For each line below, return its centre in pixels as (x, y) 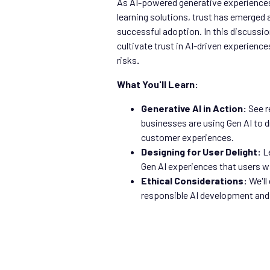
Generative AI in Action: (194, 108)
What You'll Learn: (158, 84)
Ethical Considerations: (194, 181)
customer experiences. (187, 137)
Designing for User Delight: (201, 152)
